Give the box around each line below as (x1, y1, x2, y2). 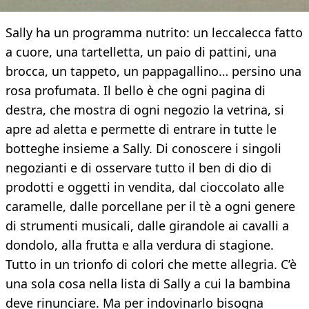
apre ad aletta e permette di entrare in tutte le (6, 121, 277, 138)
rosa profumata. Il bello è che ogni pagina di (6, 82, 266, 99)
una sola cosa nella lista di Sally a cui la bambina (6, 275, 290, 292)
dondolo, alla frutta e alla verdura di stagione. (6, 237, 274, 254)
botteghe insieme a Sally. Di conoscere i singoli (6, 140, 281, 157)
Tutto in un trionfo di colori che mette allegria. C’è (6, 256, 297, 273)
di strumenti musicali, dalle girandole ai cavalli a (6, 217, 289, 235)
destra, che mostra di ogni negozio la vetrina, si (6, 101, 284, 119)
